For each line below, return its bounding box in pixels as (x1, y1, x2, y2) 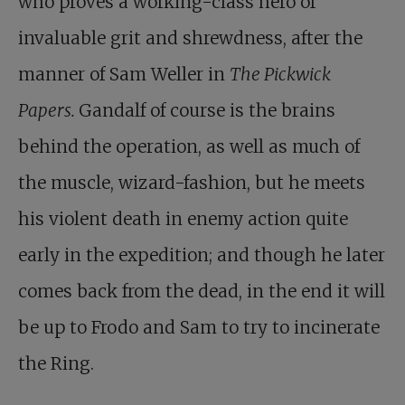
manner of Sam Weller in (18, 63, 230, 86)
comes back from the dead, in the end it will (18, 280, 385, 303)
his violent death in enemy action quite (18, 208, 348, 231)
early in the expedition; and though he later (18, 244, 385, 267)
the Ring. (18, 353, 94, 375)
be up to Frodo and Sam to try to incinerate (18, 316, 380, 339)
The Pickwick (230, 63, 331, 86)
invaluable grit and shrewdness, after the (18, 27, 363, 50)
